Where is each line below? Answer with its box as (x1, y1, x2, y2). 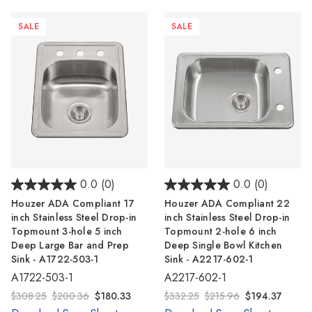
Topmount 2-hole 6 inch (164, 224, 277, 238)
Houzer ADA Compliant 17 (11, 196, 134, 210)
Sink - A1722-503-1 (11, 251, 99, 266)
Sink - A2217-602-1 (164, 251, 253, 266)
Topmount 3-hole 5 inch (11, 224, 123, 238)
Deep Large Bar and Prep (11, 237, 129, 252)
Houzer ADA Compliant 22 (164, 196, 290, 210)
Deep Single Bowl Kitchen (164, 237, 282, 252)
